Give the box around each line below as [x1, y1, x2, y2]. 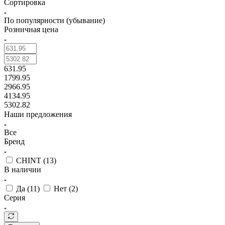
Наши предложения [4, 109, 72, 119]
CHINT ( [16, 156, 46, 165]
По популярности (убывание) [4, 16, 105, 25]
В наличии [4, 165, 41, 174]
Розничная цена [4, 25, 58, 34]
